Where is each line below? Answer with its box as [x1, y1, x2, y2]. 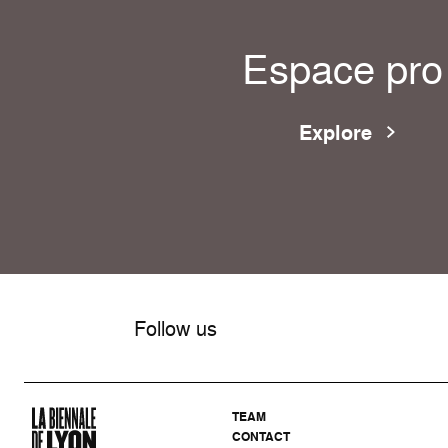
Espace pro [241, 40, 443, 97]
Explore [299, 118, 372, 147]
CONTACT [232, 428, 290, 446]
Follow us [134, 314, 217, 343]
